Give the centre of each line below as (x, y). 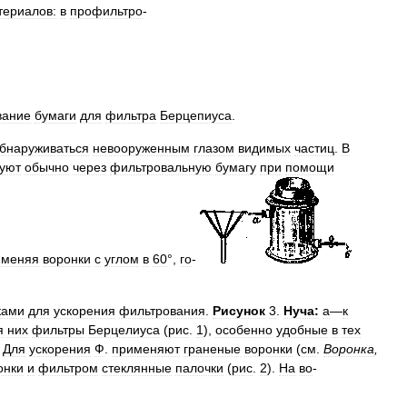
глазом (214, 148)
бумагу (236, 167)
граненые (212, 349)
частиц (314, 148)
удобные (302, 330)
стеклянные (137, 368)
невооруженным (141, 148)
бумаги (55, 115)
